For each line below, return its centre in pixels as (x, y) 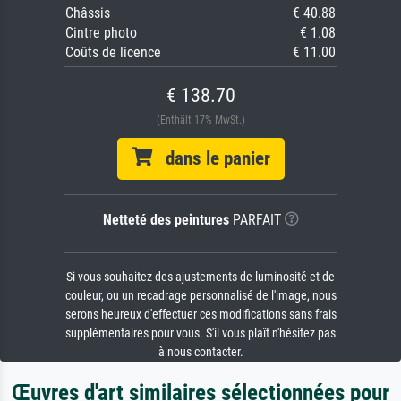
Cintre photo (101, 33)
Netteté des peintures (166, 220)
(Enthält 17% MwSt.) (200, 120)
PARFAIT (255, 220)
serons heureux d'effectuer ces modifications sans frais (200, 315)
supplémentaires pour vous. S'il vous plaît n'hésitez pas (200, 334)
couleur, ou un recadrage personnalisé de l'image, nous (200, 296)
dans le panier (211, 159)
